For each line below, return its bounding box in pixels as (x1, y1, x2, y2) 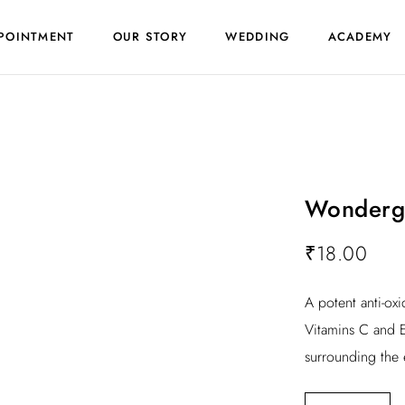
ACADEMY (327, 28, 392, 45)
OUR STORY (112, 28, 188, 45)
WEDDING (225, 28, 290, 45)
